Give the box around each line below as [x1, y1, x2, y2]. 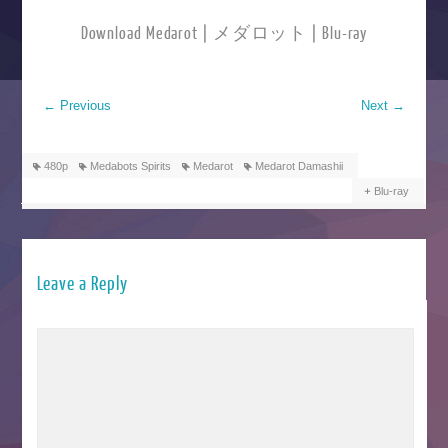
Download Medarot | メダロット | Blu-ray [80, 24, 368, 44]
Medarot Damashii [254, 160, 343, 173]
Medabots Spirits [89, 160, 171, 173]
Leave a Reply [37, 274, 129, 296]
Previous [55, 98, 111, 114]
